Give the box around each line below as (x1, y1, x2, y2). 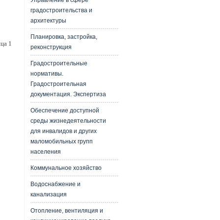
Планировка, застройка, (30, 33, 97, 40)
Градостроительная (30, 81, 86, 87)
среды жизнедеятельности (30, 117, 106, 124)
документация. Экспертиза (30, 91, 106, 98)
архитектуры (30, 17, 66, 24)
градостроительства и (30, 7, 92, 14)
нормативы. (30, 70, 63, 77)
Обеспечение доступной (30, 107, 99, 114)
